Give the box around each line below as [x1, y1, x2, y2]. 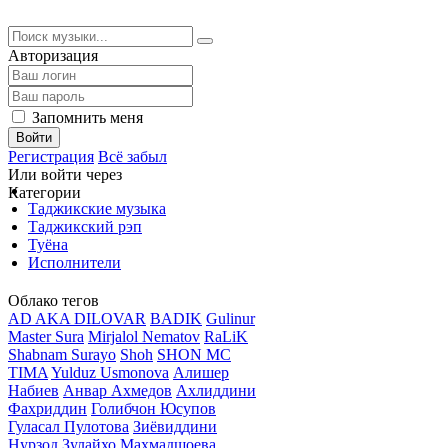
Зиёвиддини [133, 418, 217, 435]
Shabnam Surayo [8, 346, 116, 363]
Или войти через [8, 166, 122, 183]
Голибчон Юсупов [91, 400, 216, 417]
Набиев [8, 382, 59, 399]
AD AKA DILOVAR [8, 310, 146, 327]
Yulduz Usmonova [51, 364, 169, 381]
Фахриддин [8, 400, 87, 417]
